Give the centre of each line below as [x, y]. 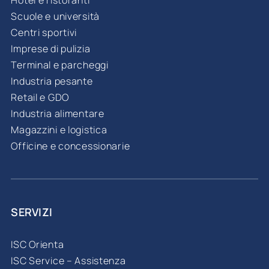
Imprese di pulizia [51, 49]
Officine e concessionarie [71, 146]
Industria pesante [52, 81]
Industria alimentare [58, 114]
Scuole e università [56, 17]
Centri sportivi [44, 33]
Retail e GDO [40, 98]
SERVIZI [32, 212]
